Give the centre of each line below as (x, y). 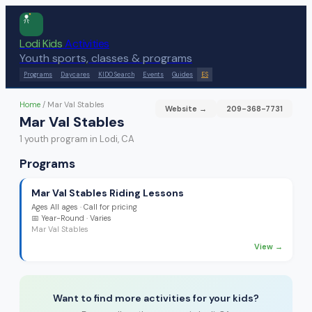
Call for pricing (110, 207)
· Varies (98, 218)
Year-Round (63, 218)
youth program (55, 139)
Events (153, 75)
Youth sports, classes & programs (106, 58)
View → (268, 247)
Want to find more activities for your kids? (156, 298)
